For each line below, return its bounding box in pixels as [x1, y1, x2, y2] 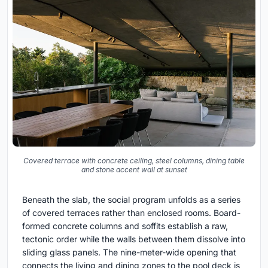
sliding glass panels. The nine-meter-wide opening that [22, 246, 236, 257]
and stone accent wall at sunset [81, 165, 187, 174]
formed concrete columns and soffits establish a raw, [22, 220, 228, 231]
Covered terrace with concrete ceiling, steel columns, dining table [23, 156, 245, 165]
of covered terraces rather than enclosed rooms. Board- [22, 207, 240, 218]
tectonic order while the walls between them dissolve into [22, 233, 245, 244]
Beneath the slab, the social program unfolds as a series [22, 194, 240, 205]
